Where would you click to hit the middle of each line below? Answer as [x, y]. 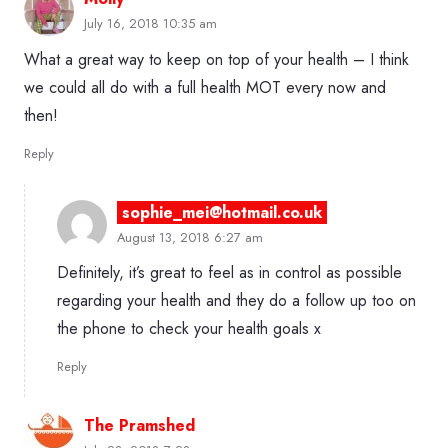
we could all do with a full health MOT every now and [205, 87]
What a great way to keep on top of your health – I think [216, 59]
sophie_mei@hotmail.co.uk [221, 212]
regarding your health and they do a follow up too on [236, 301]
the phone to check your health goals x [189, 329]
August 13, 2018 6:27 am [190, 237]
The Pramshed [139, 425]
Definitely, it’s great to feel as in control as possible [229, 273]
